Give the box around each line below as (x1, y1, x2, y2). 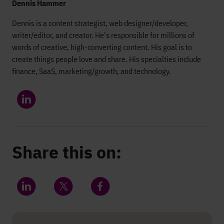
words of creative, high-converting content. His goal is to (12, 42, 192, 52)
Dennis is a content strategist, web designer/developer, (12, 18, 188, 28)
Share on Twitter (63, 195, 114, 204)
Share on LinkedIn (26, 195, 83, 204)
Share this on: (12, 141, 121, 163)
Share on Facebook (100, 195, 159, 204)
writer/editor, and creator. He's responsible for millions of (12, 30, 194, 40)
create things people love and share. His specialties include (12, 54, 201, 64)
